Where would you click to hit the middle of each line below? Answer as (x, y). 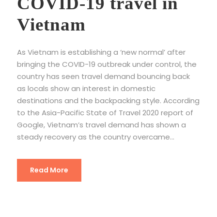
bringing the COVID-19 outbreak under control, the (107, 64)
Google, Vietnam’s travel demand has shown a (101, 124)
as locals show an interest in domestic (86, 88)
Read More (49, 170)
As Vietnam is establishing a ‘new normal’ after (101, 52)
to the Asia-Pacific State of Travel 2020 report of (105, 112)
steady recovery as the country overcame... (96, 137)
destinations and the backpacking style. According (108, 100)
